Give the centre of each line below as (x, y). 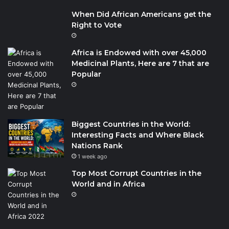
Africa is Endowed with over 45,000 (139, 53)
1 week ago (93, 157)
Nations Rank (97, 146)
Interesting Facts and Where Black (138, 135)
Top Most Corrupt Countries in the (136, 174)
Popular (86, 74)
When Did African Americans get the (141, 15)
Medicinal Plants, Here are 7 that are (140, 64)
